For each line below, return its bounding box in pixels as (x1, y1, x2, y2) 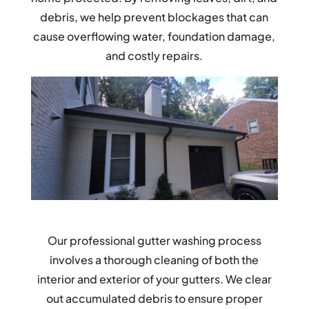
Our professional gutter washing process (47, 233, 261, 248)
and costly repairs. (106, 48, 203, 63)
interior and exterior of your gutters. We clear (37, 272, 272, 287)
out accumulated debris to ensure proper (46, 291, 263, 306)
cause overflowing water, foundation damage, (33, 28, 276, 43)
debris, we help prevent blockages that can (40, 9, 269, 24)
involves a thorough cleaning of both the (50, 252, 259, 268)
